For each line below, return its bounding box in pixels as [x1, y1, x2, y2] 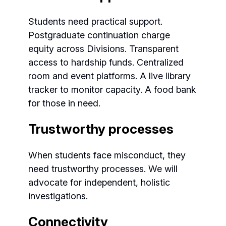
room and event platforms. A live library [28, 71, 191, 81]
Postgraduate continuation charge [28, 30, 170, 40]
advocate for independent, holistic [28, 177, 170, 188]
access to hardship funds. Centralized [28, 57, 184, 68]
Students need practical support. [28, 16, 162, 27]
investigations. [28, 191, 88, 201]
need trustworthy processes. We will [28, 163, 178, 174]
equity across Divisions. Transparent [28, 43, 179, 54]
